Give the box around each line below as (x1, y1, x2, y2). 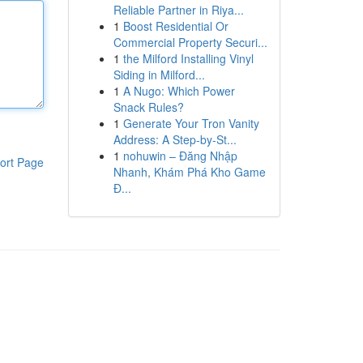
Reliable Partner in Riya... (113, 2, 244, 18)
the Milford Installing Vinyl (122, 50, 254, 66)
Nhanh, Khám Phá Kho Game (113, 164, 266, 180)
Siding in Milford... (113, 66, 205, 83)
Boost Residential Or (122, 18, 228, 34)
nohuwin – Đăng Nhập (122, 147, 237, 164)
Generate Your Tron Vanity (122, 115, 259, 131)
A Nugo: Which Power (122, 83, 235, 99)
